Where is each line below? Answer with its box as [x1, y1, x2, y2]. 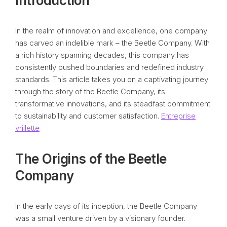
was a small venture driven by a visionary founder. [15, 213, 185, 223]
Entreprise [161, 111, 196, 121]
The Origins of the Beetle [15, 151, 167, 167]
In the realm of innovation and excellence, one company [15, 26, 207, 35]
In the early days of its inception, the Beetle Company [15, 201, 197, 211]
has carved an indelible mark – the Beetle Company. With [15, 38, 210, 48]
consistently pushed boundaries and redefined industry [15, 62, 204, 72]
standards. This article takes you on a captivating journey [15, 74, 208, 84]
